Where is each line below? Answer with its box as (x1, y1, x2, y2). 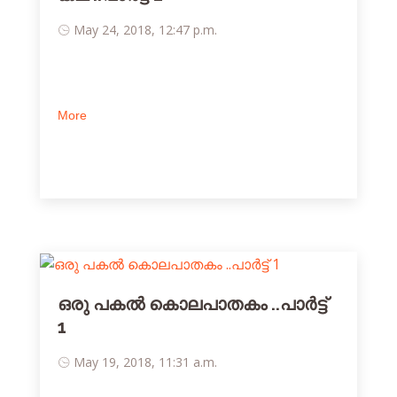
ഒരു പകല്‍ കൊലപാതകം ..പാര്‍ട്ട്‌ (58, 292, 327, 315)
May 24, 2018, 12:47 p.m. (74, 21, 217, 39)
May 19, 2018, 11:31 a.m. (74, 353, 217, 370)
